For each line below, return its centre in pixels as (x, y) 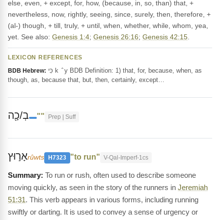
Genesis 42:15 (165, 37)
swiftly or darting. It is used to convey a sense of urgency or (103, 212)
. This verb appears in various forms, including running (112, 200)
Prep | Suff (62, 117)
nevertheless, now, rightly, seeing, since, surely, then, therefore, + (109, 14)
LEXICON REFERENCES (45, 57)
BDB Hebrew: (27, 71)
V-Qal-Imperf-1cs (126, 158)
